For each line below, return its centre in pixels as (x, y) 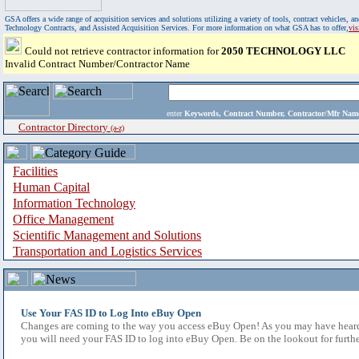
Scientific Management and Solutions (107, 235)
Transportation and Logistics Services (107, 251)
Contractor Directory (65, 127)
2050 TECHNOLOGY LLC (283, 51)
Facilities (35, 171)
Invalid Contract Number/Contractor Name (97, 64)
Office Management (63, 219)
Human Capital (51, 187)
